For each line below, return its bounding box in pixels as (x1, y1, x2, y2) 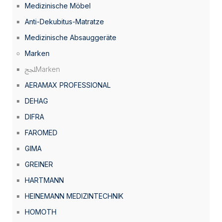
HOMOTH (25, 208, 56, 216)
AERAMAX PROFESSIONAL (25, 81, 111, 89)
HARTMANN (25, 176, 64, 184)
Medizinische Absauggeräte (25, 33, 116, 42)
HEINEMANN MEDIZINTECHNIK (25, 192, 123, 200)
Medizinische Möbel (25, 1, 91, 10)
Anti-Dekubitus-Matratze (25, 17, 104, 26)
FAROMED (25, 128, 57, 137)
